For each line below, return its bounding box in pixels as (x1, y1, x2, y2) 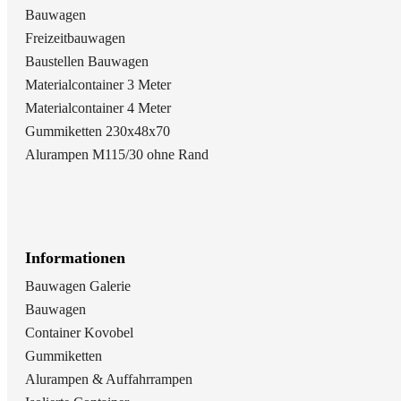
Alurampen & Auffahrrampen (25, 371, 192, 387)
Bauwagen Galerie (25, 277, 131, 294)
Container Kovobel (25, 324, 133, 340)
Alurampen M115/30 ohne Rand (25, 146, 209, 162)
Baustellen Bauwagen (25, 53, 149, 69)
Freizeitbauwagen (25, 30, 125, 46)
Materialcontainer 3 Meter (25, 76, 171, 92)
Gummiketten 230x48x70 (25, 123, 170, 139)
